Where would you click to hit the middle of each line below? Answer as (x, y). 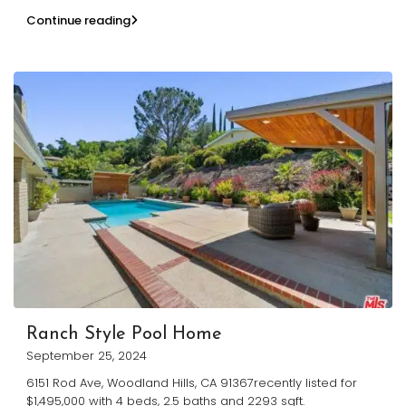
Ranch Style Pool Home (124, 334)
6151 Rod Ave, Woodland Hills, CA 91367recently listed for (192, 382)
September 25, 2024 (87, 355)
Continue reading (78, 20)
